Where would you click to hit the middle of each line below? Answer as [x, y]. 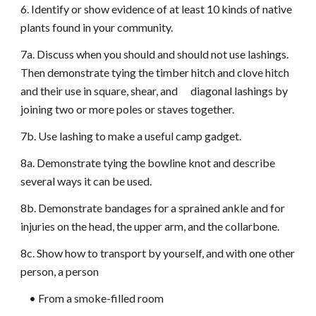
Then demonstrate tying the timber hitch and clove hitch [155, 72]
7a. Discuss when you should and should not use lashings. [155, 54]
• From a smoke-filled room [92, 298]
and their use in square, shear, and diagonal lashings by [154, 91]
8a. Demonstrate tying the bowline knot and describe [148, 163]
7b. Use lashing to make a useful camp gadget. [131, 136]
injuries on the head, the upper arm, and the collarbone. [150, 226]
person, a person [60, 271]
